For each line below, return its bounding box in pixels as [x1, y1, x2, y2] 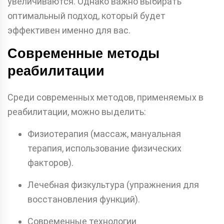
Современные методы [7, 45, 159, 61]
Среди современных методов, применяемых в [7, 91, 203, 102]
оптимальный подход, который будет [7, 10, 165, 21]
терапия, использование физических [27, 142, 181, 153]
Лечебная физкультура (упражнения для [27, 179, 199, 190]
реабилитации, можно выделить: [7, 106, 146, 117]
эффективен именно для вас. [7, 24, 130, 35]
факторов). [27, 157, 73, 168]
